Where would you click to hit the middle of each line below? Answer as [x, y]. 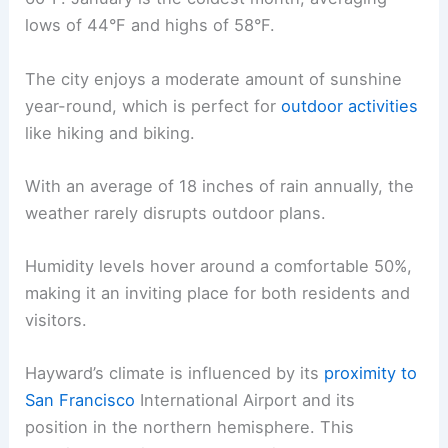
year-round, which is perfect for [153, 105]
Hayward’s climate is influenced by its [175, 373]
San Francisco [80, 400]
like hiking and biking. [110, 132]
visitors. [56, 320]
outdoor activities [350, 105]
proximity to [371, 373]
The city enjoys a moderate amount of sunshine [214, 78]
